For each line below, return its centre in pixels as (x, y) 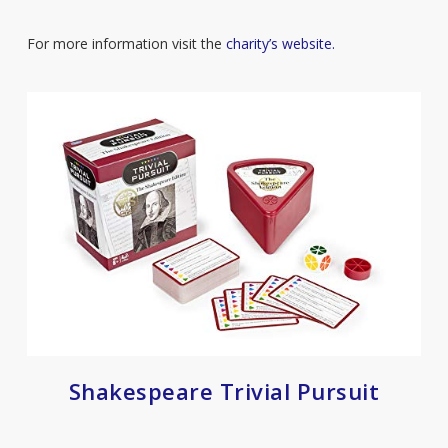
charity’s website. (280, 44)
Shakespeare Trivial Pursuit (224, 390)
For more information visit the (126, 44)
